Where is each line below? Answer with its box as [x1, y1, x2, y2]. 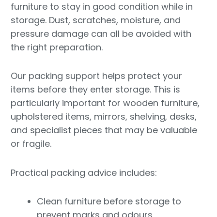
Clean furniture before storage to [37, 195, 182, 208]
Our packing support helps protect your [11, 70, 183, 82]
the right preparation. [11, 41, 103, 53]
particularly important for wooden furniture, [11, 97, 200, 109]
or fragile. [11, 138, 52, 150]
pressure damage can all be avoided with [11, 27, 192, 40]
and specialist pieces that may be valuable [11, 124, 198, 137]
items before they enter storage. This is [11, 83, 181, 96]
